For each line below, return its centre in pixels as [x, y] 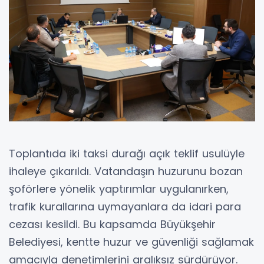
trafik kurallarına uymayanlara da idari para [125, 206]
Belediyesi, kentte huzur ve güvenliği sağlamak [131, 242]
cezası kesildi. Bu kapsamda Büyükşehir [112, 224]
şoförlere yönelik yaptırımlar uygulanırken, [119, 189]
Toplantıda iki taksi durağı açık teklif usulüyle [127, 153]
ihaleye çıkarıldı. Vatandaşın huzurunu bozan [126, 171]
